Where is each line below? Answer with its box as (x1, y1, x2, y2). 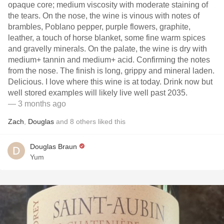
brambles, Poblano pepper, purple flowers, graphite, (8, 22, 190, 31)
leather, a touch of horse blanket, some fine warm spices (8, 33, 205, 42)
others (76, 117, 96, 125)
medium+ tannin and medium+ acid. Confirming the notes (8, 55, 210, 64)
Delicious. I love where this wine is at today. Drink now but (8, 77, 212, 86)
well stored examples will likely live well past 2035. (8, 88, 187, 97)
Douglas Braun (30, 142, 77, 150)
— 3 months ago (8, 99, 66, 108)
